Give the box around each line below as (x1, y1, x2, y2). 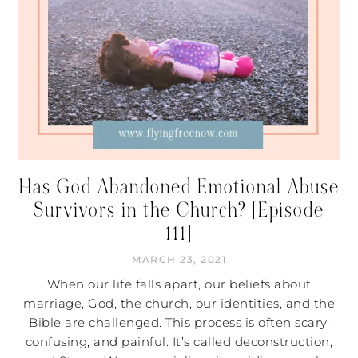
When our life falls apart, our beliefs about (46, 276, 312, 292)
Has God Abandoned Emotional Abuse (18, 173, 340, 200)
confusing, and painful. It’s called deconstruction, (25, 333, 333, 349)
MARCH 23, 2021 (132, 253, 226, 265)
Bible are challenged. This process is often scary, (29, 314, 329, 330)
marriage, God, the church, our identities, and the (23, 295, 335, 311)
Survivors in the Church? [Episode (34, 197, 324, 223)
